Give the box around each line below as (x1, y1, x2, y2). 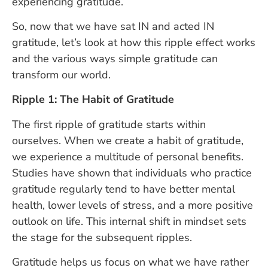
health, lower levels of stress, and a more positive (12, 197, 253, 212)
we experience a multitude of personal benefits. (12, 149, 243, 164)
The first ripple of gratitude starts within (12, 117, 206, 132)
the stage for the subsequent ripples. (12, 230, 192, 245)
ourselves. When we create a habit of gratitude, (12, 133, 243, 148)
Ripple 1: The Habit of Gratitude (12, 92, 174, 107)
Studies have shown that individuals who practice (12, 165, 252, 180)
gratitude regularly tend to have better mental (12, 181, 235, 196)
